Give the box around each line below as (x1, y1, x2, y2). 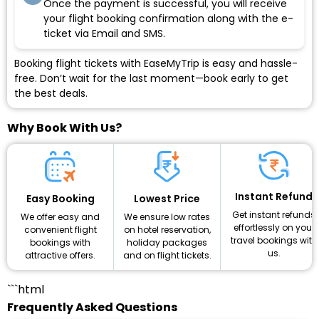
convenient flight (23, 224, 97, 236)
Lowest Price (134, 191, 200, 206)
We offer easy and (21, 211, 100, 224)
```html (7, 281, 44, 298)
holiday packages (127, 236, 207, 249)
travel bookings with (230, 234, 318, 246)
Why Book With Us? (7, 120, 122, 137)
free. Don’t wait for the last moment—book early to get (14, 71, 288, 86)
